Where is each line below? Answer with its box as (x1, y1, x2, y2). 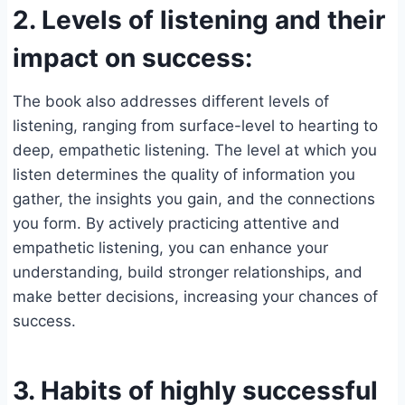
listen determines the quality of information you (13, 165, 355, 184)
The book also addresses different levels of (13, 92, 329, 111)
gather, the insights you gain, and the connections (13, 190, 375, 209)
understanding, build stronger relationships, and (13, 263, 363, 282)
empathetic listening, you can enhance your (13, 239, 328, 258)
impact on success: (13, 42, 259, 74)
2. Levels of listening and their (13, 5, 385, 36)
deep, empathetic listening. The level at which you (13, 141, 377, 160)
